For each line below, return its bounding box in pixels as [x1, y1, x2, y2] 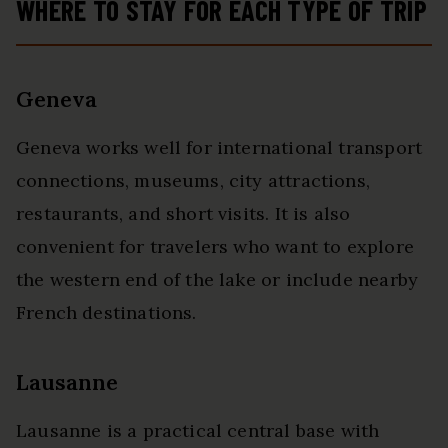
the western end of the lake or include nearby [16, 268, 419, 292]
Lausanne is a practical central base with [16, 419, 380, 443]
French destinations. [16, 301, 197, 325]
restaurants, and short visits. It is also [16, 202, 351, 226]
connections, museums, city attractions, [16, 169, 371, 193]
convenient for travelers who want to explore [16, 235, 414, 259]
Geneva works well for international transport [16, 136, 423, 160]
